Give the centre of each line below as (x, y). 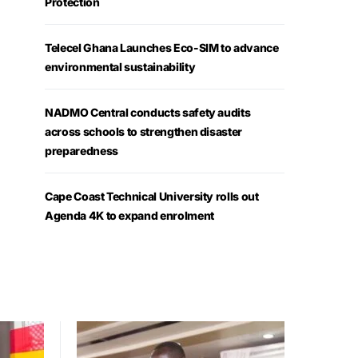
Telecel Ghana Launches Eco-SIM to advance (162, 47)
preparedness (82, 150)
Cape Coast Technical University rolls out (152, 196)
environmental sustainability (120, 66)
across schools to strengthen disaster (144, 131)
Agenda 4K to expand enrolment (129, 215)
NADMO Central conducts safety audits (148, 112)
